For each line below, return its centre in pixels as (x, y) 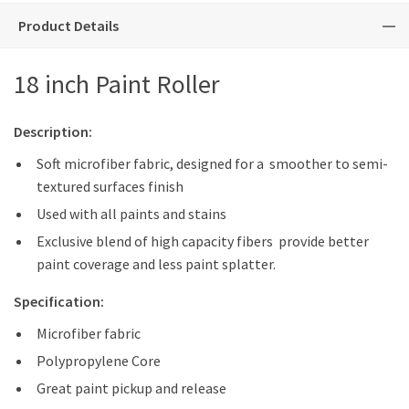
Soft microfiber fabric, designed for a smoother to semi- (212, 164)
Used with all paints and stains (131, 214)
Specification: (59, 302)
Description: (53, 132)
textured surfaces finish (110, 187)
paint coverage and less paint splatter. (156, 264)
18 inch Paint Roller (117, 84)
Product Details (68, 26)
